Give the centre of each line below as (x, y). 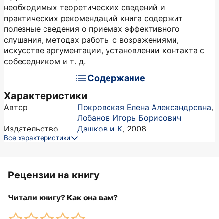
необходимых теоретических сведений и (85, 7)
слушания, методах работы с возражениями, (91, 40)
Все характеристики (37, 138)
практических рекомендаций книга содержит (93, 18)
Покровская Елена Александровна (144, 107)
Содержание (116, 78)
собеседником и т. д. (45, 61)
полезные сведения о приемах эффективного (92, 29)
